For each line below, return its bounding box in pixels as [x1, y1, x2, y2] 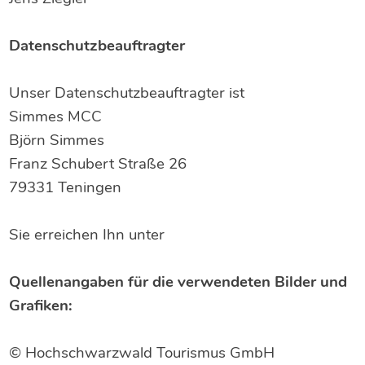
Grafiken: [9, 295, 73, 316]
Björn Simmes [9, 130, 105, 151]
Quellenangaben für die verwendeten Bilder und [9, 271, 348, 292]
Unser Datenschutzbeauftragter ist [9, 82, 245, 103]
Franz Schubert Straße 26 [9, 153, 187, 174]
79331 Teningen [9, 177, 122, 198]
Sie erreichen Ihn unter [9, 224, 165, 245]
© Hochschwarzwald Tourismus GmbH [9, 342, 275, 363]
